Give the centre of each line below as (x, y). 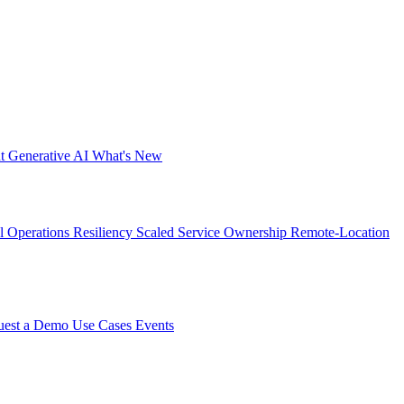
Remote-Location (340, 233)
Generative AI (50, 156)
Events (155, 325)
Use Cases (104, 325)
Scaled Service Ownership (213, 233)
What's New (127, 156)
